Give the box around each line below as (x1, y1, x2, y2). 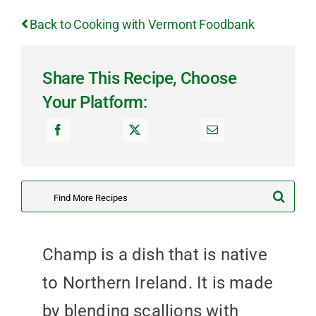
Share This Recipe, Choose (42, 68, 237, 88)
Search (20, 184, 74, 204)
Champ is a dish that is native (42, 245, 267, 265)
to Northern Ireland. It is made (42, 273, 273, 293)
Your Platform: (42, 92, 147, 112)
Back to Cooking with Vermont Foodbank (30, 16, 255, 32)
